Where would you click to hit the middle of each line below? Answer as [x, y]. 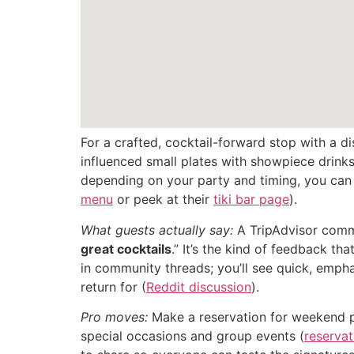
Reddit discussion [199, 286]
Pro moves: [114, 316]
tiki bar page [251, 200]
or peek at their [163, 200]
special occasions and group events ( [192, 335]
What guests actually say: [157, 230]
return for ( [113, 286]
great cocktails [126, 249]
